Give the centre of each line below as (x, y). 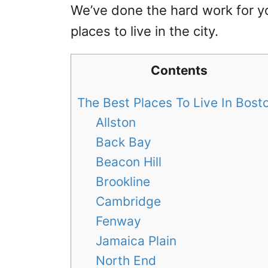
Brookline (125, 181)
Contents (179, 70)
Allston (118, 122)
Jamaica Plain (138, 240)
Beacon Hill (131, 162)
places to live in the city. (146, 31)
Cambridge (130, 201)
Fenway (121, 221)
